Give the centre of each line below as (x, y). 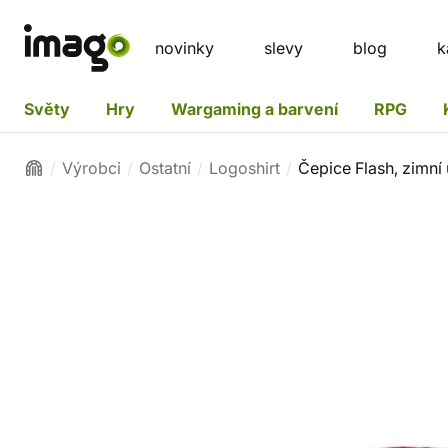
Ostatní (165, 168)
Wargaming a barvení (254, 108)
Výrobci (91, 168)
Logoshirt (244, 168)
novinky (184, 48)
